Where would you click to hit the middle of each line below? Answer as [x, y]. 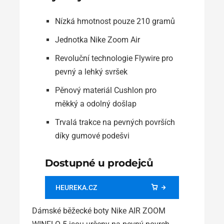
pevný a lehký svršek [91, 71]
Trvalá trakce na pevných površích [115, 122]
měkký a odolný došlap [95, 103]
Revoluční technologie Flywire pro [114, 58]
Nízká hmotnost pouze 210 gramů [115, 21]
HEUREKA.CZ [76, 187]
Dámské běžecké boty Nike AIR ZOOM [99, 210]
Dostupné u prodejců [99, 163]
